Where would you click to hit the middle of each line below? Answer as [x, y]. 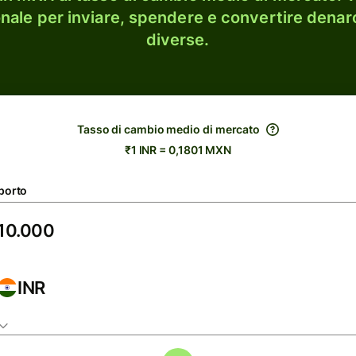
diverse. [178, 40]
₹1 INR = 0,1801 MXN [178, 150]
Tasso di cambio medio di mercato [168, 129]
